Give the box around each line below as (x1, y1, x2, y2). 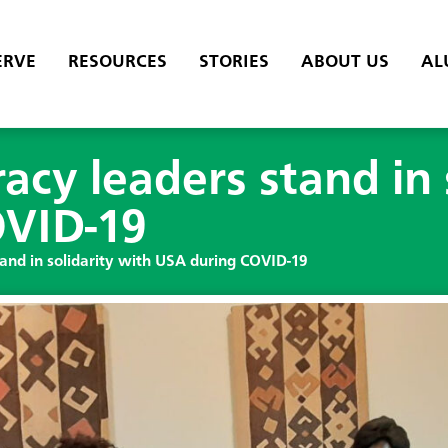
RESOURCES (67, 53, 167, 72)
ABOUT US (300, 53, 389, 72)
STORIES (198, 53, 269, 72)
